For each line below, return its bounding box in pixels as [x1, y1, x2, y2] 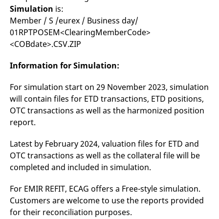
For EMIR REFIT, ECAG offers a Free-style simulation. [10, 183, 200, 194]
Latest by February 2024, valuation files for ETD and [10, 138, 199, 149]
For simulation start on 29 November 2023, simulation [10, 82, 209, 92]
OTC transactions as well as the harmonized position [10, 105, 204, 116]
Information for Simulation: [10, 60, 119, 71]
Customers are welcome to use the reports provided [10, 195, 204, 206]
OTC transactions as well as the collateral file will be [10, 150, 200, 161]
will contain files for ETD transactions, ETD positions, [10, 93, 204, 104]
